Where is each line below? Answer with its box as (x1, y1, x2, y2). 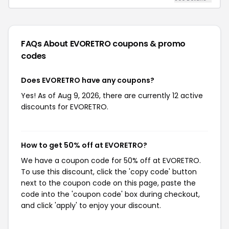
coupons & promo (112, 37, 186, 50)
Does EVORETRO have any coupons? (21, 75, 154, 85)
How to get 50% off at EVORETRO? (21, 140, 147, 150)
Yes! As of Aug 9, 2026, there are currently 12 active (21, 90, 203, 101)
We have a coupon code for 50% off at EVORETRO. (21, 155, 201, 166)
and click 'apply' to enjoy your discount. (21, 200, 161, 211)
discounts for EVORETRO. (21, 101, 108, 112)
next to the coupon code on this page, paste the (21, 177, 196, 188)
